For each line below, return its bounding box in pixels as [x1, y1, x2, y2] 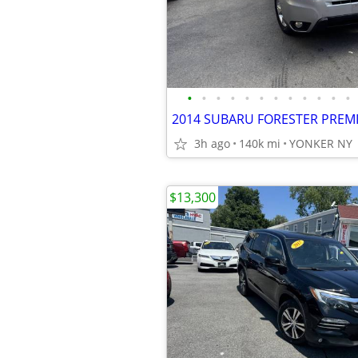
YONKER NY [289, 136, 352, 151]
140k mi [239, 136, 280, 151]
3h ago [194, 136, 230, 151]
